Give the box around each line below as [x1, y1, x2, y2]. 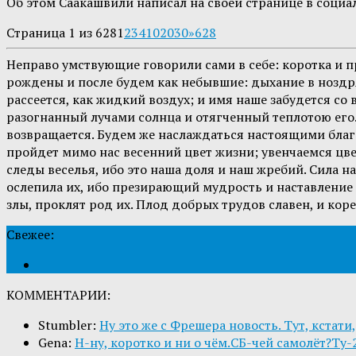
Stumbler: [38, 316, 99, 335]
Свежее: [6, 226, 54, 244]
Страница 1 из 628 [6, 24, 117, 42]
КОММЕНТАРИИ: [6, 286, 110, 304]
